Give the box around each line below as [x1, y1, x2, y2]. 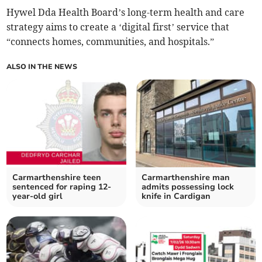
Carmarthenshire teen [12, 172, 102, 184]
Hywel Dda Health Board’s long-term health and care [6, 6, 245, 19]
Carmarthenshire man [142, 172, 230, 184]
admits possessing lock [142, 181, 234, 193]
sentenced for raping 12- [12, 181, 112, 193]
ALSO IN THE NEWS [6, 62, 78, 72]
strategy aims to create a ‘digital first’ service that [6, 21, 230, 33]
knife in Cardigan [142, 191, 211, 202]
